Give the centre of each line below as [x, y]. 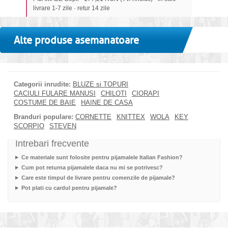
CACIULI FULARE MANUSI [55, 94]
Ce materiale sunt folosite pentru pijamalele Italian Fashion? [102, 158]
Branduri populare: [44, 117]
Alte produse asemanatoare [76, 41]
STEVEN [63, 126]
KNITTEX [131, 117]
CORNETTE [93, 117]
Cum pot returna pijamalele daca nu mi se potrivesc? [92, 168]
